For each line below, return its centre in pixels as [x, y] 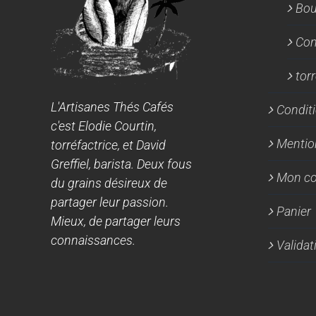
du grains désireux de [109, 183]
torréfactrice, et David [108, 145]
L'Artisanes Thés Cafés [112, 107]
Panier [294, 211]
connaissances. [93, 240]
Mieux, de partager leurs [116, 221]
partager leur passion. [110, 202]
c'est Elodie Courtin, [104, 126]
